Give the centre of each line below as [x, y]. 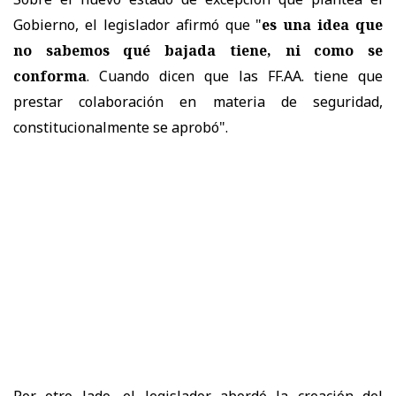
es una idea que [322, 24]
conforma [50, 76]
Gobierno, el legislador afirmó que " [138, 24]
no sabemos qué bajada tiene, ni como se [198, 50]
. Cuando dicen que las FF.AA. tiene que [235, 76]
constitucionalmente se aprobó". [121, 127]
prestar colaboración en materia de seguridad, [198, 101]
